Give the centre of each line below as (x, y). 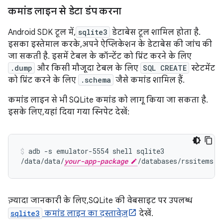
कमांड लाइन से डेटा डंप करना (65, 11)
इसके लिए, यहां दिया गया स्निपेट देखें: (69, 112)
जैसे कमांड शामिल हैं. (149, 80)
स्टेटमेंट (202, 68)
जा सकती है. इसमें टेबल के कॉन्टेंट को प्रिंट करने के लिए (100, 56)
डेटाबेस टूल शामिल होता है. (155, 32)
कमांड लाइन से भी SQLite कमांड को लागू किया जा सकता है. (108, 100)
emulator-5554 (82, 151)
